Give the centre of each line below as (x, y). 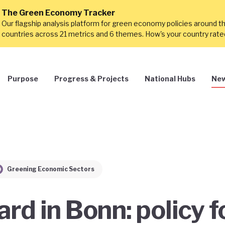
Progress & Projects (91, 78)
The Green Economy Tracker (58, 13)
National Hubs (170, 78)
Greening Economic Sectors (51, 169)
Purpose (23, 78)
